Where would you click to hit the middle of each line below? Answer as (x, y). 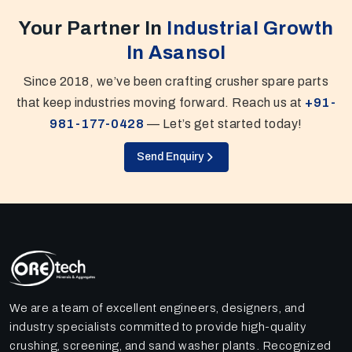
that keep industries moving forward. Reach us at (161, 102)
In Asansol (176, 52)
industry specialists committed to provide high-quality (158, 326)
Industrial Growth (250, 28)
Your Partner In (93, 28)
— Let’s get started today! (223, 123)
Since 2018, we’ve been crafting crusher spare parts (176, 81)
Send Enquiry (184, 156)
